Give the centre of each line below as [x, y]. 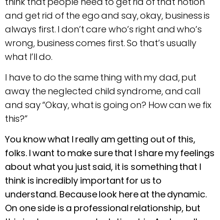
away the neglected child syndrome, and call [103, 91]
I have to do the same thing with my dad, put [101, 77]
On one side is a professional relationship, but [103, 208]
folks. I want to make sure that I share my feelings [110, 153]
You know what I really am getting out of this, [100, 139]
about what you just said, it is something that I [103, 167]
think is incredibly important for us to [83, 181]
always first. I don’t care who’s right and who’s [103, 29]
